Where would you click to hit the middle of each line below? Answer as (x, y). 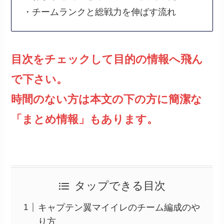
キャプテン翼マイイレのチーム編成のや (119, 207)
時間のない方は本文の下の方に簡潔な (107, 99)
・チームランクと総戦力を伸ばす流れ (99, 12)
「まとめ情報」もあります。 (85, 119)
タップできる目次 (120, 186)
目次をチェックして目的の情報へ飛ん (107, 59)
